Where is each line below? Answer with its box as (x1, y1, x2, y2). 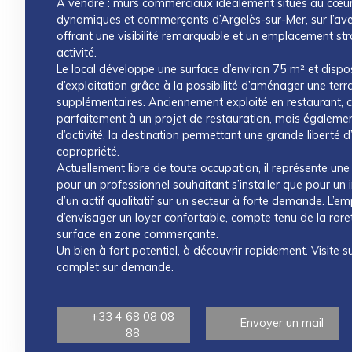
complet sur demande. (57, 259, 174, 274)
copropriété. (57, 144, 119, 159)
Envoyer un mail (240, 316, 324, 331)
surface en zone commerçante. (57, 226, 218, 241)
